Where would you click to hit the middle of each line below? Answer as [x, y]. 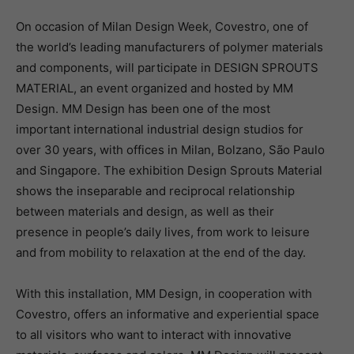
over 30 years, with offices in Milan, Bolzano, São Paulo [170, 150]
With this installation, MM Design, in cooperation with [164, 294]
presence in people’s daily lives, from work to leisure [163, 232]
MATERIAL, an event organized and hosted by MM [154, 88]
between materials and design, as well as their [145, 211]
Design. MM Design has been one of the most [143, 109]
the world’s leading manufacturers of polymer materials [169, 47]
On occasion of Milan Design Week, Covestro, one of [162, 26]
